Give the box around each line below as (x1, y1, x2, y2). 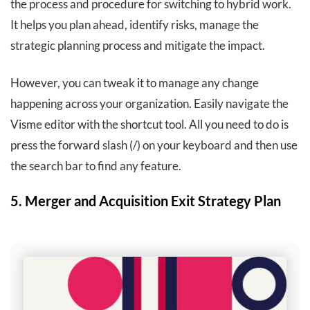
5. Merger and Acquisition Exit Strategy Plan (10, 192, 281, 209)
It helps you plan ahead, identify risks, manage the (10, 17, 259, 32)
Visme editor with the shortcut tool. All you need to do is (10, 116, 289, 131)
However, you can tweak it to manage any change (10, 75, 259, 90)
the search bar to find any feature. (10, 158, 181, 173)
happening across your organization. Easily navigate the (10, 95, 289, 111)
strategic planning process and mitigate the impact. (10, 37, 265, 53)
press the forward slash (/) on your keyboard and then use (10, 137, 298, 152)
